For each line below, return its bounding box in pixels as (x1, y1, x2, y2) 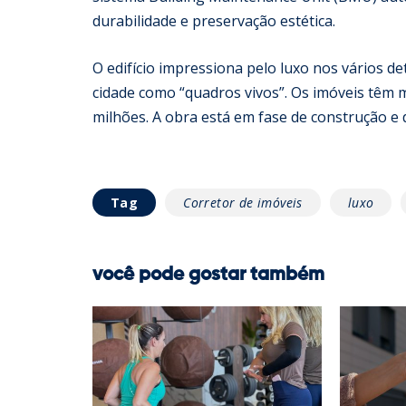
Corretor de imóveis (183, 194, 303, 211)
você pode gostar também (92, 266, 324, 285)
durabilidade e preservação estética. (92, 11, 339, 31)
